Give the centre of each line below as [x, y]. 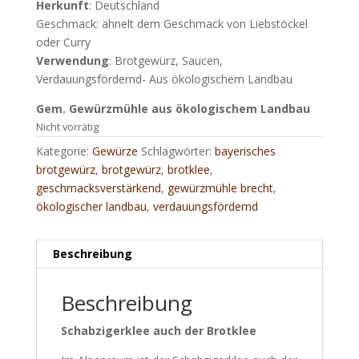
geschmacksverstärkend [98, 188]
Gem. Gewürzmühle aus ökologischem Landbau [173, 108]
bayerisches [245, 151]
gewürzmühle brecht [220, 188]
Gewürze [115, 151]
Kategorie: [64, 151]
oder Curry [63, 42]
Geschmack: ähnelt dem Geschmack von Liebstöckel [171, 23]
